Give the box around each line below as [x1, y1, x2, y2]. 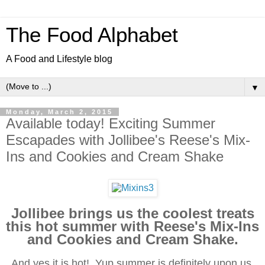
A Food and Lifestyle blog [6, 54, 112, 64]
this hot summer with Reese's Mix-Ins [6, 218, 259, 234]
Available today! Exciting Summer [6, 115, 215, 131]
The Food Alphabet [6, 24, 178, 46]
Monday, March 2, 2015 [6, 108, 113, 115]
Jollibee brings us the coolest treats [11, 205, 254, 221]
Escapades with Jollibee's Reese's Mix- [6, 132, 250, 148]
